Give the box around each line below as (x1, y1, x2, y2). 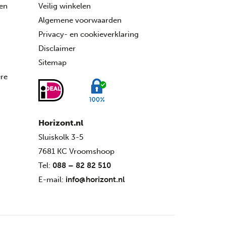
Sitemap (38, 58, 67, 67)
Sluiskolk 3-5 (38, 132, 83, 142)
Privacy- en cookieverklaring (38, 29, 139, 39)
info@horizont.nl (66, 175, 125, 184)
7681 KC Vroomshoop (38, 146, 115, 156)
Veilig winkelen (38, 1, 91, 11)
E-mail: (38, 175, 66, 184)
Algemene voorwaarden (38, 15, 122, 25)
